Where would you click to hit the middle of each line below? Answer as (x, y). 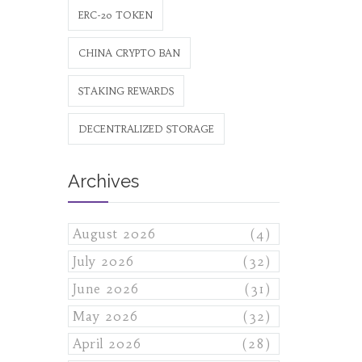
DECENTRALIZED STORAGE (146, 129)
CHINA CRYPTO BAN (129, 53)
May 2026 (105, 316)
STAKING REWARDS (126, 91)
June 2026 (105, 289)
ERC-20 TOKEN (115, 15)
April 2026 (107, 344)
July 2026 (103, 261)
